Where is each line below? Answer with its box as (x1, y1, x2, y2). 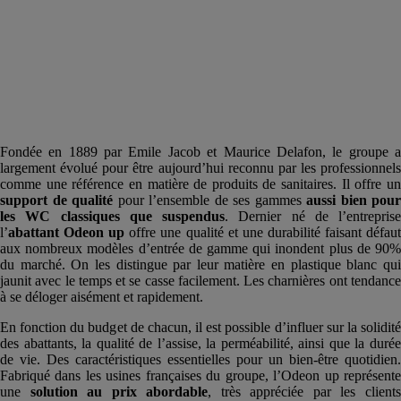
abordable (146, 383, 209, 399)
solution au (30, 383, 112, 399)
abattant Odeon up (8, 224, 125, 240)
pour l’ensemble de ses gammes (113, 192, 302, 208)
